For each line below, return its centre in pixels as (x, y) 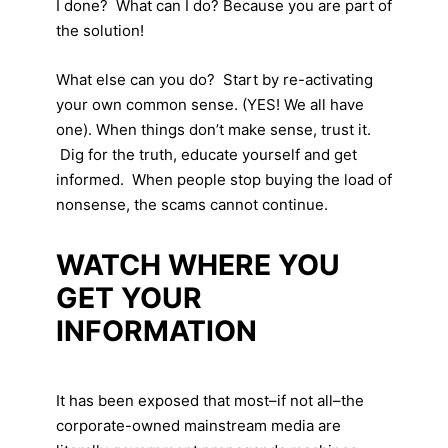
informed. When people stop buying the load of (224, 179)
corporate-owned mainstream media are (198, 425)
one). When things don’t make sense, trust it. (213, 129)
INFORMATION (156, 330)
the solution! (100, 30)
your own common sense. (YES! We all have (210, 104)
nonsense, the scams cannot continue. (192, 204)
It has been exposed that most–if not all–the (210, 400)
